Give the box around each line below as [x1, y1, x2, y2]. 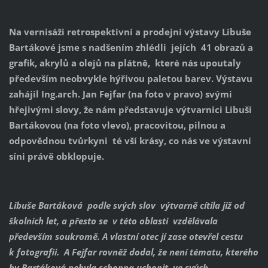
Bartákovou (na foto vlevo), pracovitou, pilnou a [8, 119, 226, 132]
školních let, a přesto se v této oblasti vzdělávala [8, 215, 218, 227]
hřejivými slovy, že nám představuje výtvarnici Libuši [8, 103, 252, 116]
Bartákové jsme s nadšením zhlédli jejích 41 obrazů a [8, 41, 253, 54]
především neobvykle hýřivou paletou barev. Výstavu [8, 72, 252, 85]
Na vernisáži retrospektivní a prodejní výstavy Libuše [8, 26, 251, 38]
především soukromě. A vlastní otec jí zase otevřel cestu [8, 230, 243, 243]
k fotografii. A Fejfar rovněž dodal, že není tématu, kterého [8, 246, 258, 258]
